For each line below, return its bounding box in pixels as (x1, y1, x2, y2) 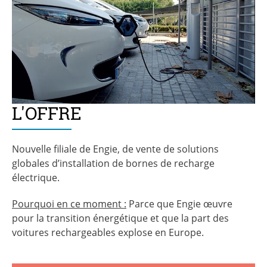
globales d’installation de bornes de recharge (12, 156, 215, 170)
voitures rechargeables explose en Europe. (12, 225, 204, 239)
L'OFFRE (12, 101, 82, 125)
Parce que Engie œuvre (126, 197, 232, 210)
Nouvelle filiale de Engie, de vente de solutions (12, 142, 219, 156)
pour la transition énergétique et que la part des (12, 211, 229, 225)
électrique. (12, 170, 60, 184)
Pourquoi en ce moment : (12, 197, 126, 210)
